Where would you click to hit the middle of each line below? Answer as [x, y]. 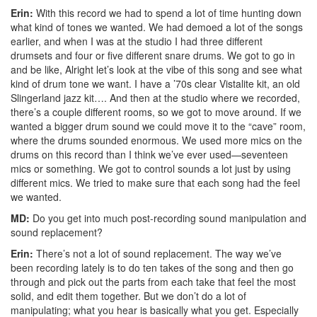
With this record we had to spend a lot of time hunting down [167, 12]
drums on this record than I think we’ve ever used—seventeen [149, 154]
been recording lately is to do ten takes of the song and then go [152, 267]
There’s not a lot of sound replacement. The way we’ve [157, 253]
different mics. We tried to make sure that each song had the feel [155, 182]
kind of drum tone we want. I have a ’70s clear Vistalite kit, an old [155, 83]
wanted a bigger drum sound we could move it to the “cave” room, [158, 126]
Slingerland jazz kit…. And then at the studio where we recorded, [155, 97]
